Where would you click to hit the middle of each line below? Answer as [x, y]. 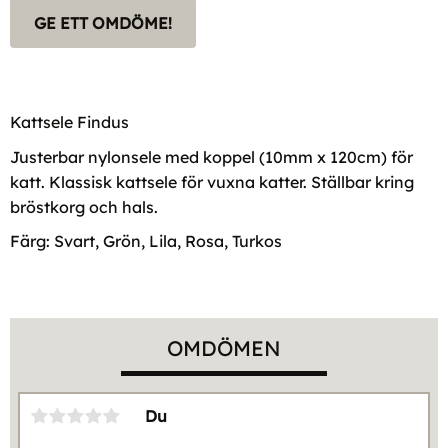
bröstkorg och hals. [84, 206]
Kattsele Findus [69, 121]
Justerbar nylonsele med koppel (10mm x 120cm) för [211, 156]
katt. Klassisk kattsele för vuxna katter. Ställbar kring [212, 181]
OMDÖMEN [224, 348]
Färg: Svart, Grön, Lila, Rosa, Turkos [146, 241]
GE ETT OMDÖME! [103, 22]
